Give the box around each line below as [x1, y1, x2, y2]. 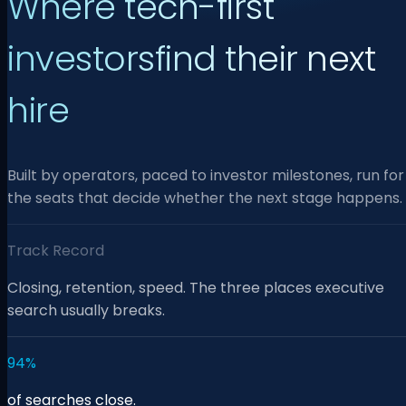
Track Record [7, 240, 104, 262]
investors [7, 34, 155, 82]
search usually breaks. [7, 300, 165, 322]
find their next [154, 34, 375, 82]
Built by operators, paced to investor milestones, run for [7, 165, 404, 187]
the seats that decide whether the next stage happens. [7, 188, 402, 209]
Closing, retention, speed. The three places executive [7, 277, 384, 299]
